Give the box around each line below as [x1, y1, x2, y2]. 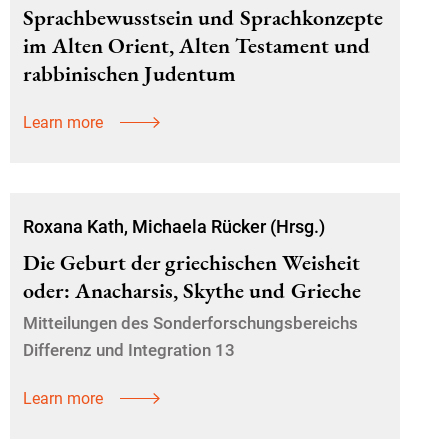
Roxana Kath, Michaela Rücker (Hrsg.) [23, 216, 325, 237]
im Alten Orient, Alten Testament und [23, 31, 371, 60]
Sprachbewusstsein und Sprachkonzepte [23, 3, 383, 32]
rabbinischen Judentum [23, 59, 236, 88]
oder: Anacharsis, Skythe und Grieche [23, 276, 361, 305]
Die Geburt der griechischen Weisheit [23, 248, 360, 277]
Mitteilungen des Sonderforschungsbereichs [23, 313, 358, 333]
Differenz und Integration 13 [23, 340, 235, 360]
